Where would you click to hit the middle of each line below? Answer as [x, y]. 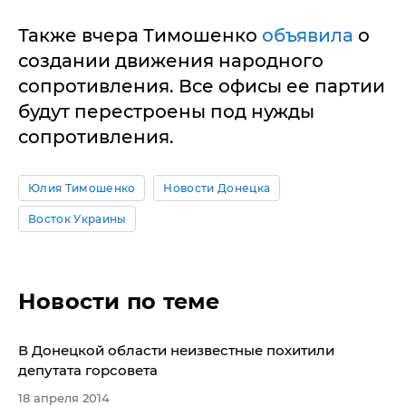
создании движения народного [171, 61]
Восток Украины [77, 219]
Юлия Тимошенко [82, 188]
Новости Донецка [217, 188]
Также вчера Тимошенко [140, 35]
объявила [308, 35]
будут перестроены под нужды [166, 111]
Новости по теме [119, 301]
